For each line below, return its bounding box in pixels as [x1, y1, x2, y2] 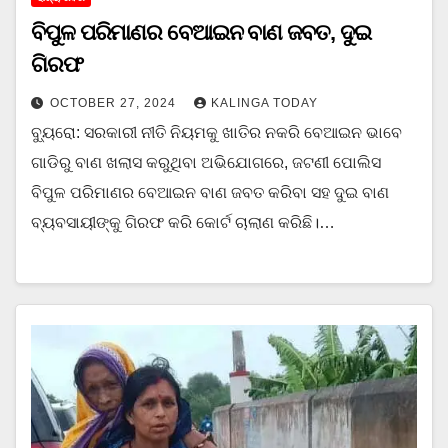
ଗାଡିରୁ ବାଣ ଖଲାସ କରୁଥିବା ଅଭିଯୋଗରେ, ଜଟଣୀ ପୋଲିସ [31, 153, 381, 171]
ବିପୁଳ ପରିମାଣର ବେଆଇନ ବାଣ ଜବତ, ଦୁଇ [31, 19, 371, 45]
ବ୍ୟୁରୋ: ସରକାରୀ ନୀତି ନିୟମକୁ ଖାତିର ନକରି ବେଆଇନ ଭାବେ [31, 123, 402, 141]
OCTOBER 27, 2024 [50, 95, 180, 110]
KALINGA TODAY [211, 95, 318, 110]
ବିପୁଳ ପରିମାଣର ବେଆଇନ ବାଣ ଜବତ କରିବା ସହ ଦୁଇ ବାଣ [31, 183, 389, 201]
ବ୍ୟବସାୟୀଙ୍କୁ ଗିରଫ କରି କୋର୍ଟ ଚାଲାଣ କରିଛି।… [31, 213, 335, 231]
